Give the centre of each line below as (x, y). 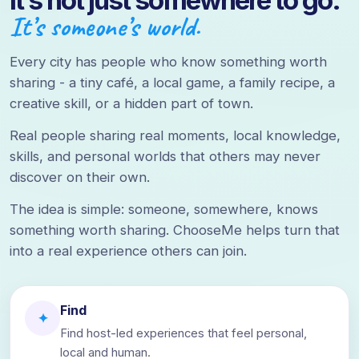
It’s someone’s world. (105, 26)
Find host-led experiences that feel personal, (184, 333)
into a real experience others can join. (128, 251)
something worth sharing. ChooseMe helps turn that (175, 230)
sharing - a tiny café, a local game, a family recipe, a (172, 83)
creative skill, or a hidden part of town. (131, 103)
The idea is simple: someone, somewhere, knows (164, 209)
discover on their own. (80, 177)
